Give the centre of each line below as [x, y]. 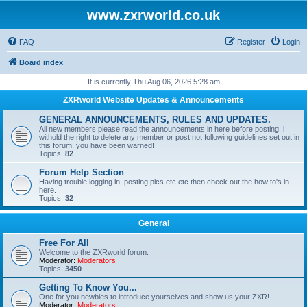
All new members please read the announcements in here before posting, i [162, 129]
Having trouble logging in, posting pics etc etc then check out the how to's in [164, 182]
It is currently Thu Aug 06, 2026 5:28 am [153, 82]
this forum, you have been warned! [97, 145]
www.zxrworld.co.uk [153, 15]
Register [251, 42]
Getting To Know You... [88, 287]
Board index [41, 62]
